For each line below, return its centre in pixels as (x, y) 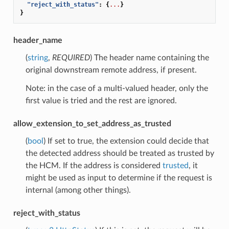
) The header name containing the (149, 58)
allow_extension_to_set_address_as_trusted (92, 123)
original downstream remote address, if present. (111, 70)
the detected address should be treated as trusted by (120, 153)
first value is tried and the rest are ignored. (101, 100)
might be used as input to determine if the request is (119, 178)
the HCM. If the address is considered (94, 165)
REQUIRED (71, 58)
